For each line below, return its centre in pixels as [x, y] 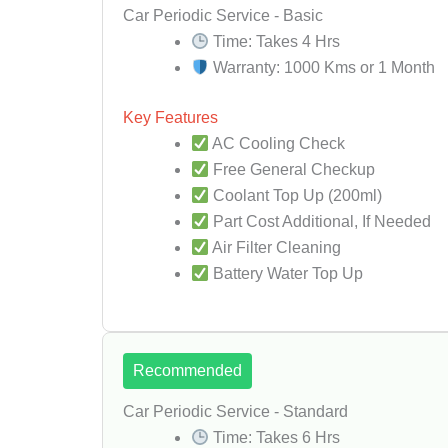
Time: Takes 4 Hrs [275, 41]
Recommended [187, 370]
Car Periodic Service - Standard [235, 411]
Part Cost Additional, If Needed [320, 221]
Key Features [170, 117]
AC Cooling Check [277, 143]
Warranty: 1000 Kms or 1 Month [322, 67]
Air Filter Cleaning [275, 247]
